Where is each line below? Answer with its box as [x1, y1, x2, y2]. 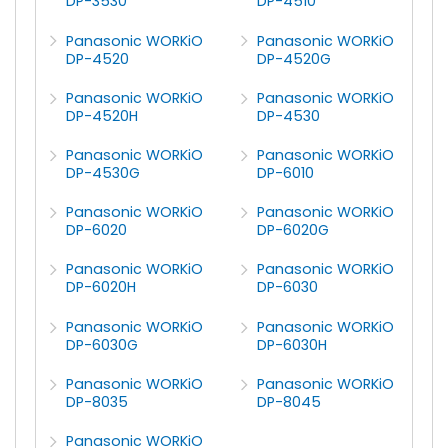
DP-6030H [257, 334, 328, 355]
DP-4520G [257, 48, 332, 69]
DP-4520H [66, 105, 139, 126]
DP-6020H [66, 277, 137, 298]
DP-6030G [66, 334, 139, 355]
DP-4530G [66, 163, 141, 184]
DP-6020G [257, 220, 330, 241]
